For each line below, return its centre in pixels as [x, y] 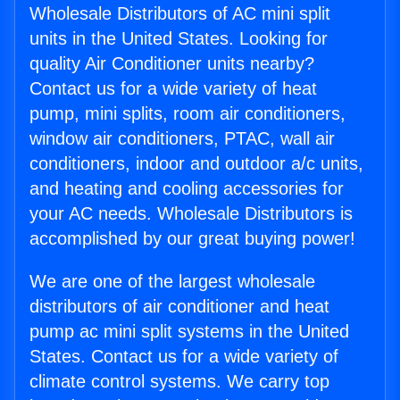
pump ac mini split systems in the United [189, 331]
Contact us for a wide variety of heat [173, 88]
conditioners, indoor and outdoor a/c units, [196, 163]
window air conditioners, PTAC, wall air [182, 138]
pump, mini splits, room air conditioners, [187, 113]
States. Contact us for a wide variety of [184, 356]
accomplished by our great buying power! [192, 238]
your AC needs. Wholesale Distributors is [191, 213]
